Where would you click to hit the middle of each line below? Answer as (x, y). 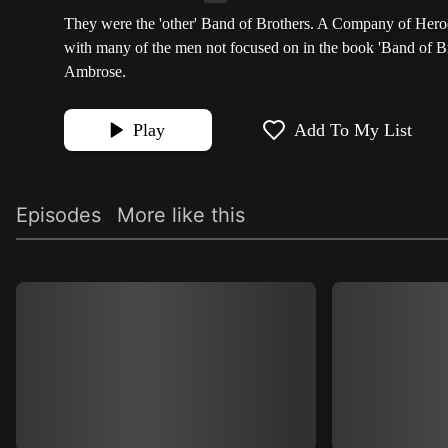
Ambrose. (95, 71)
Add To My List (353, 130)
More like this (181, 215)
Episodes (58, 215)
